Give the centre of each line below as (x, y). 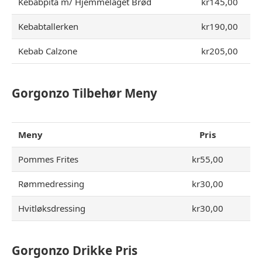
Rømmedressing (51, 184)
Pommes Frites (49, 159)
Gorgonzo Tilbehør (67, 93)
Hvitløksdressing (52, 208)
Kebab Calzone (48, 51)
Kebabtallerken (49, 26)
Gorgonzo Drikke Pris (75, 251)
